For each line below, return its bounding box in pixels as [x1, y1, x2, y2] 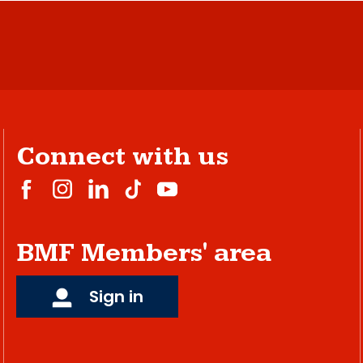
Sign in [84, 284, 143, 308]
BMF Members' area [16, 237, 271, 269]
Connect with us [16, 141, 228, 173]
